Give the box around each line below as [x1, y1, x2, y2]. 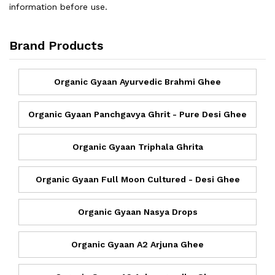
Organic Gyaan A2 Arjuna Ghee [71, 239, 204, 249]
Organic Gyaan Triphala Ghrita [72, 141, 203, 152]
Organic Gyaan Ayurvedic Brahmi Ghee [54, 76, 221, 87]
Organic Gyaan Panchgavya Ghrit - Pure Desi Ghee [28, 109, 247, 119]
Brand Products [9, 37, 103, 53]
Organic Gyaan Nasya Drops [77, 206, 198, 217]
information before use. [9, 1, 107, 12]
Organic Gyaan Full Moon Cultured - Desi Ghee [35, 174, 240, 184]
